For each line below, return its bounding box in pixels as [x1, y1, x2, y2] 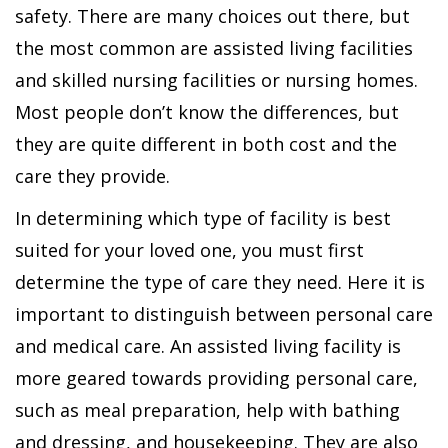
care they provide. [15, 164, 170, 188]
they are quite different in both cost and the [15, 132, 397, 156]
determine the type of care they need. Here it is [15, 270, 425, 294]
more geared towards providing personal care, [15, 366, 418, 390]
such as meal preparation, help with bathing [15, 398, 400, 422]
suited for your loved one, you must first [15, 238, 364, 262]
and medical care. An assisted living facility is [15, 334, 401, 358]
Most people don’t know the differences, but [15, 100, 399, 124]
